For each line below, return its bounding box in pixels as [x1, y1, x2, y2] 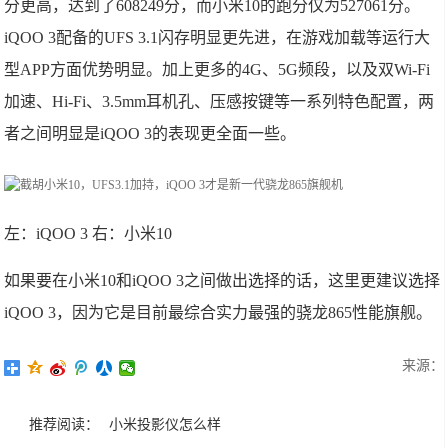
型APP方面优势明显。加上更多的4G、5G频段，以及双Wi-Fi [4, 61, 431, 78]
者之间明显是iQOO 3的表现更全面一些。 [4, 125, 297, 142]
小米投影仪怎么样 [109, 417, 222, 432]
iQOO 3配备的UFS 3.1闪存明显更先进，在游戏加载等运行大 [4, 29, 431, 46]
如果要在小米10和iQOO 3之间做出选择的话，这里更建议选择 [4, 272, 441, 289]
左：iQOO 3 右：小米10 [4, 225, 173, 242]
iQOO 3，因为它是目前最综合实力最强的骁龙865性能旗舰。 [4, 304, 433, 321]
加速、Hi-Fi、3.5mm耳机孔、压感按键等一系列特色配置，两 [4, 93, 435, 110]
